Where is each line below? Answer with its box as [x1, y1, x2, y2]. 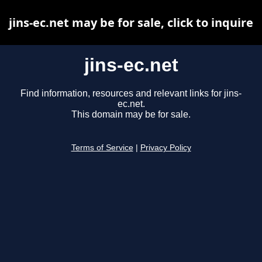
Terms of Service [71, 143, 133, 153]
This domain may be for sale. [71, 109, 191, 120]
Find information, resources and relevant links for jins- [20, 88, 242, 99]
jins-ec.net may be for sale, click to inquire [9, 15, 253, 30]
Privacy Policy [140, 143, 191, 153]
